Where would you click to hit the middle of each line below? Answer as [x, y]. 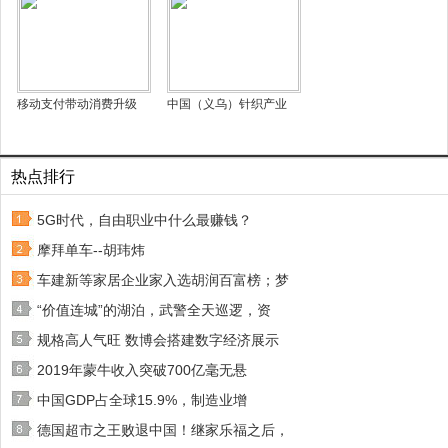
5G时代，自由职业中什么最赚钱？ [144, 220]
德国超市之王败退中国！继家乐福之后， [163, 430]
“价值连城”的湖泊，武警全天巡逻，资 [154, 310]
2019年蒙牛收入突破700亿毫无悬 [142, 370]
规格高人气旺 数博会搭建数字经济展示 [158, 340]
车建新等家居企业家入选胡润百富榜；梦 [163, 280]
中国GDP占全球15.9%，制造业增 [142, 400]
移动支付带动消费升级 [77, 104]
